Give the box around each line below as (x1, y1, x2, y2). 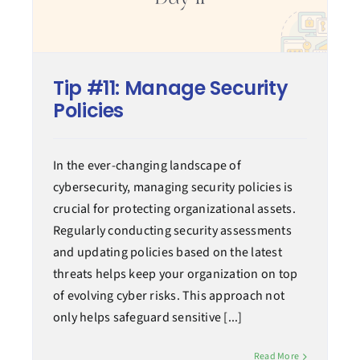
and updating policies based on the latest (52, 243, 282, 262)
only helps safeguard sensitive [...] (52, 309, 243, 327)
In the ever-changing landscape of (52, 157, 241, 175)
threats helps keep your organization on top (52, 265, 298, 284)
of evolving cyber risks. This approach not (52, 287, 285, 305)
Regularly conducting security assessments (52, 222, 292, 240)
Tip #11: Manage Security (52, 75, 288, 102)
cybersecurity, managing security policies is (52, 178, 293, 197)
